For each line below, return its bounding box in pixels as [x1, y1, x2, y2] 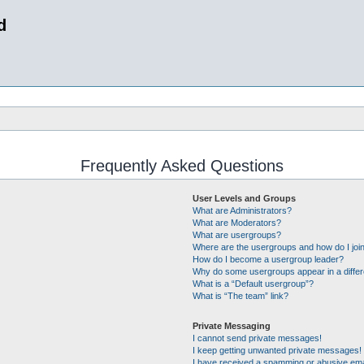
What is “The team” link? [192, 291, 288, 301]
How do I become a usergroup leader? [192, 254, 344, 264]
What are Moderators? [192, 218, 281, 227]
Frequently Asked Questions [80, 157, 284, 175]
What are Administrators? [192, 206, 292, 215]
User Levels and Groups [192, 193, 296, 203]
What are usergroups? [192, 230, 281, 240]
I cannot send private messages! [192, 333, 322, 343]
